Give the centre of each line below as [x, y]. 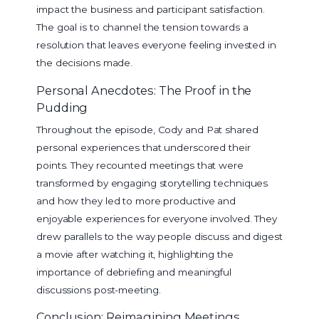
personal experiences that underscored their [143, 147]
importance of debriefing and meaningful [134, 272]
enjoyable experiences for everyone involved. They [157, 218]
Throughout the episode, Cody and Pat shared [147, 129]
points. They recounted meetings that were [140, 165]
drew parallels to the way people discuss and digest [159, 236]
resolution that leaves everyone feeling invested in [156, 45]
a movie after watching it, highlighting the [135, 254]
